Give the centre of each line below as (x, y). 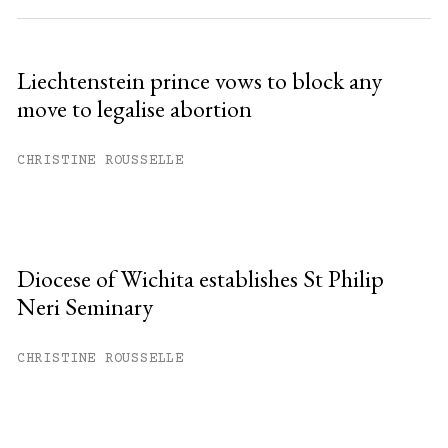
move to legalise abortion (134, 108)
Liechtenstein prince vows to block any (199, 80)
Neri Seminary (84, 306)
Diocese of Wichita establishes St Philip (200, 278)
